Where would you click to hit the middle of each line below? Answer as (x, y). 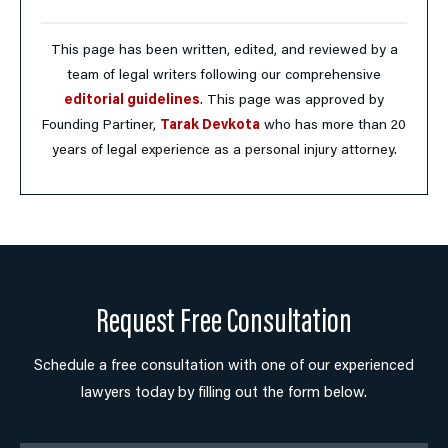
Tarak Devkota (210, 126)
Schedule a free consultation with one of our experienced (224, 367)
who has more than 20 (333, 126)
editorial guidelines (132, 101)
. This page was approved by (292, 101)
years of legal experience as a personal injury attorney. (224, 151)
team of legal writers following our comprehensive (224, 76)
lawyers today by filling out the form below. (224, 394)
